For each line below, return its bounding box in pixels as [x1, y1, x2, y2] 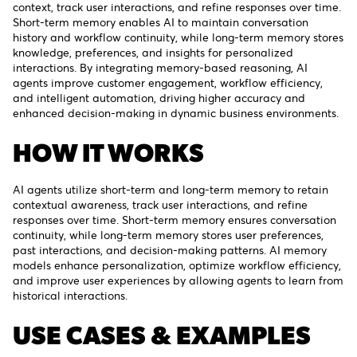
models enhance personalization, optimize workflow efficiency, [13, 258, 341, 273]
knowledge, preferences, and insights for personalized [13, 45, 293, 60]
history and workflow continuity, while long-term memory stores [13, 30, 343, 45]
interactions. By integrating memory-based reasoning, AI [13, 61, 308, 75]
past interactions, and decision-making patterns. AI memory [13, 243, 327, 257]
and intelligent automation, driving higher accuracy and [13, 91, 305, 105]
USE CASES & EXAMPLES [13, 317, 311, 351]
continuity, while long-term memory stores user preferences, [13, 228, 324, 242]
